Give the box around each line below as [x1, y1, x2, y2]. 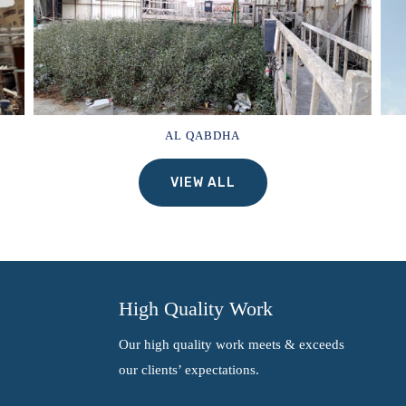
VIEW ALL [170, 175, 236, 191]
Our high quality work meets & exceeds [119, 337, 344, 353]
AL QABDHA [165, 128, 241, 142]
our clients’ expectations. [119, 362, 259, 378]
